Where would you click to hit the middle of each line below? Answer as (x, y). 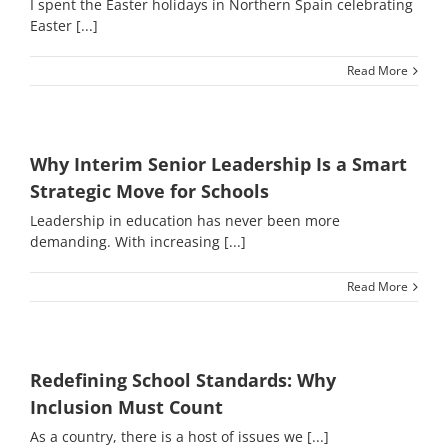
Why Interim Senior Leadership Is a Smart (218, 164)
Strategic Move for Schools (149, 191)
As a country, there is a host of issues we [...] (179, 436)
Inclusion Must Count (126, 407)
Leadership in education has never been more (185, 220)
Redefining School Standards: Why (183, 380)
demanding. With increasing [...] (138, 241)
